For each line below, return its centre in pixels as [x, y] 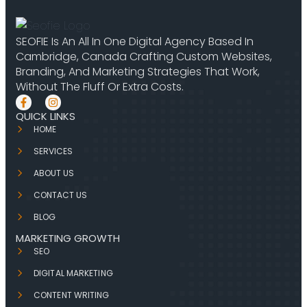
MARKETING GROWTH [68, 238]
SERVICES [53, 151]
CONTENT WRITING [72, 295]
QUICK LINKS [46, 116]
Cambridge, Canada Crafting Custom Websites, [144, 57]
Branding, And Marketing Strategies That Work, [138, 72]
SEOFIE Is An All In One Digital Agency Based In [135, 41]
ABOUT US [54, 173]
